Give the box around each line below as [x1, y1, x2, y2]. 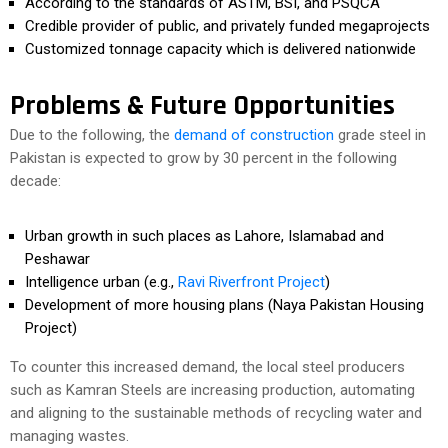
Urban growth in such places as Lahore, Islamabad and [25, 227, 384, 245]
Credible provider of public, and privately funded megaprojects [25, 17, 430, 35]
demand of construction [170, 126, 334, 144]
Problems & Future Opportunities [10, 88, 395, 124]
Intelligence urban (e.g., [25, 273, 178, 291]
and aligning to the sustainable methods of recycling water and [10, 404, 422, 422]
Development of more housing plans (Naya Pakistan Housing [25, 296, 424, 314]
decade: [10, 172, 61, 190]
